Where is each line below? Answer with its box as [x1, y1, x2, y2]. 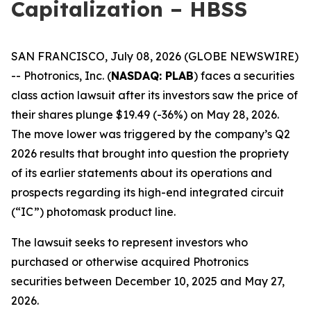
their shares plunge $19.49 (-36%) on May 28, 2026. [11, 108, 279, 121]
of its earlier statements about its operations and [11, 166, 272, 180]
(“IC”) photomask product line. [11, 205, 176, 219]
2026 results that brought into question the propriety [11, 146, 289, 160]
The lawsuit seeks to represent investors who [11, 235, 248, 249]
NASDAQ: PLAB [111, 69, 194, 83]
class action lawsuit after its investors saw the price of [11, 88, 298, 102]
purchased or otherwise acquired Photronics [11, 255, 249, 269]
